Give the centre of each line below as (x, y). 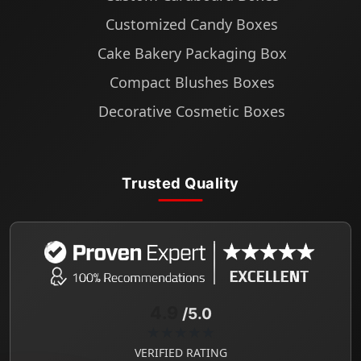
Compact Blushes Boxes (190, 83)
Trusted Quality (180, 183)
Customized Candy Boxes (190, 25)
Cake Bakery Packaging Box (190, 54)
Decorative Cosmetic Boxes (190, 112)
